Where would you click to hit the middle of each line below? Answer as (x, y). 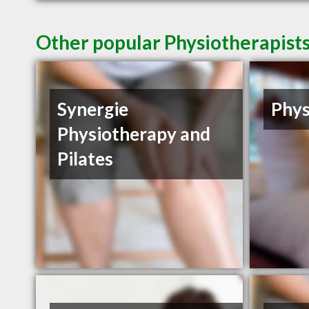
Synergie (93, 109)
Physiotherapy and (134, 134)
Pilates (86, 159)
